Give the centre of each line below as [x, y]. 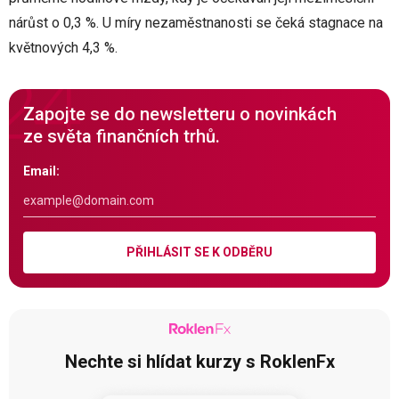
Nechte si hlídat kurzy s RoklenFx [199, 362]
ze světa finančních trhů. [122, 136]
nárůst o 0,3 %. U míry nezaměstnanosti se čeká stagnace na [196, 22]
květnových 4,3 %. [63, 47]
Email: [41, 171]
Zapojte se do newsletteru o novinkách [180, 114]
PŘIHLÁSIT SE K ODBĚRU [199, 252]
